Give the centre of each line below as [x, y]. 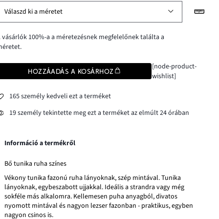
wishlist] [164, 76]
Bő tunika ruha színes [36, 164]
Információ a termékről [40, 143]
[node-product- [174, 66]
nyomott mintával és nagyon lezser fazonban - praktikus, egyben [99, 206]
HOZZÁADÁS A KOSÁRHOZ [71, 71]
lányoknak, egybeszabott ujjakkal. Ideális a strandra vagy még [95, 187]
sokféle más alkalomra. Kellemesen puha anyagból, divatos [91, 196]
